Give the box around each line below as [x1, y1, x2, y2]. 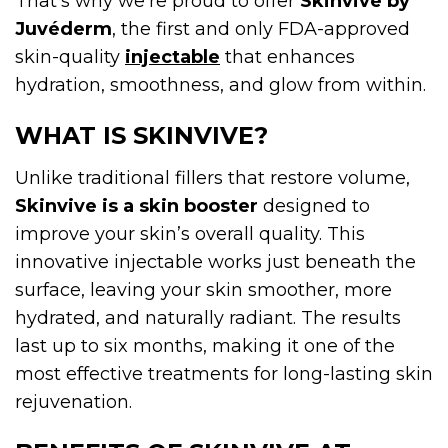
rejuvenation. [15, 390, 132, 413]
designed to [258, 194, 370, 217]
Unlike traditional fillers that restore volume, [15, 166, 410, 189]
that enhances [220, 45, 355, 68]
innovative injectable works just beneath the [15, 250, 416, 273]
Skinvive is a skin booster [15, 194, 258, 217]
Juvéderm [15, 17, 112, 40]
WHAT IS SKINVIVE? [15, 120, 268, 150]
